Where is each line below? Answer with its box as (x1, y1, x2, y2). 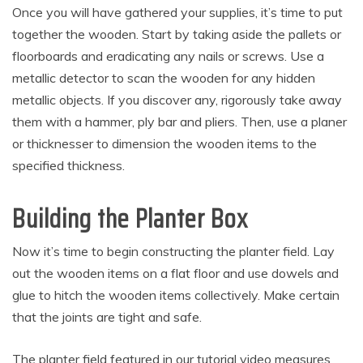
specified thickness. (12, 157, 125, 174)
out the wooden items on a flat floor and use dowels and (12, 265, 339, 282)
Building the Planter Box (12, 199, 248, 240)
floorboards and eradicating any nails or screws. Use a (12, 48, 324, 65)
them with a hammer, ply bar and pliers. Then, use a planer (12, 113, 347, 130)
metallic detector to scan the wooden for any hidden (12, 70, 315, 87)
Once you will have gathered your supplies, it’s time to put (12, 4, 343, 21)
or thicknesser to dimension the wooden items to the (12, 135, 317, 152)
